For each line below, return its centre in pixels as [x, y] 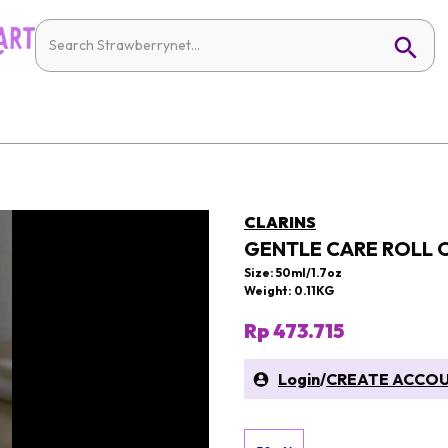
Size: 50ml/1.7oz [293, 272]
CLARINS [280, 222]
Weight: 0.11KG [289, 290]
